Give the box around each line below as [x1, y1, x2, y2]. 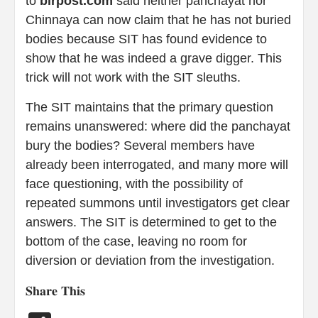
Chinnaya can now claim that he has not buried [26, 12, 291, 27]
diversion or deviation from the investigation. [26, 253, 275, 268]
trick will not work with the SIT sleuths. [26, 70, 244, 84]
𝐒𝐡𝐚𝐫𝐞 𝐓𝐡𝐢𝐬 [26, 283, 85, 298]
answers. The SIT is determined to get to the [26, 214, 277, 229]
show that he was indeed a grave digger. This [26, 50, 282, 65]
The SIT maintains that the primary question [26, 99, 273, 114]
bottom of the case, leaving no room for [26, 234, 247, 248]
